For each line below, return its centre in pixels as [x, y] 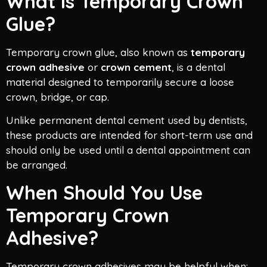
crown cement [136, 67]
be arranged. [37, 165]
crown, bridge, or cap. [58, 97]
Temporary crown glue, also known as [98, 52]
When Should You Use [104, 192]
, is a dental [198, 67]
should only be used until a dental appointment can [128, 150]
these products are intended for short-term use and [129, 135]
